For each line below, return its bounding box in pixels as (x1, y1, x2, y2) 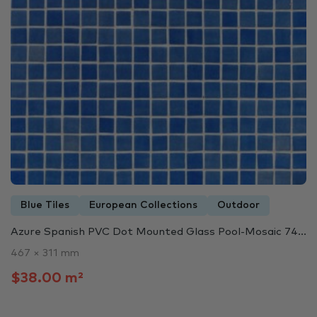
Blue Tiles (21, 200, 69, 210)
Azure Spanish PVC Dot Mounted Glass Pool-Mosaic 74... (11, 226, 306, 237)
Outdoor (217, 200, 260, 210)
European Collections (89, 200, 197, 210)
